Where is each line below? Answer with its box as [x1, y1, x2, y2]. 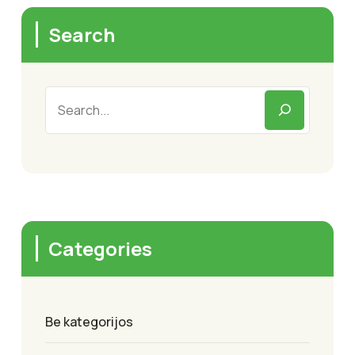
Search [48, 21, 115, 48]
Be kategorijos [45, 312, 133, 330]
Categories [48, 235, 152, 261]
